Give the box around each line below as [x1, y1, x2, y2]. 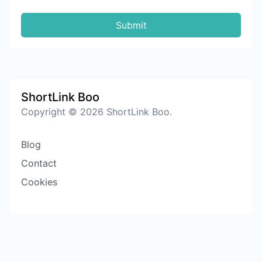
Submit [115, 19, 147, 31]
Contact [21, 157, 57, 169]
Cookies [21, 175, 57, 188]
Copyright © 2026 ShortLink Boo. [21, 105, 172, 118]
